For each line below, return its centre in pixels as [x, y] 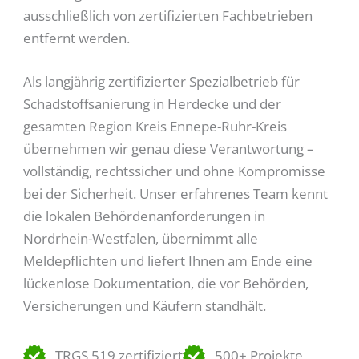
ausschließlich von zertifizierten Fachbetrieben [168, 16]
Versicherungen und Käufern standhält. [145, 305]
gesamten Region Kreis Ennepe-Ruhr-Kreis [155, 126]
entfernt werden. [77, 38]
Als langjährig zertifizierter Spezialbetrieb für [162, 81]
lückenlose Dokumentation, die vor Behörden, [166, 283]
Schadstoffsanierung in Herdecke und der [153, 103]
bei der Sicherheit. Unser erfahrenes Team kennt [176, 193]
